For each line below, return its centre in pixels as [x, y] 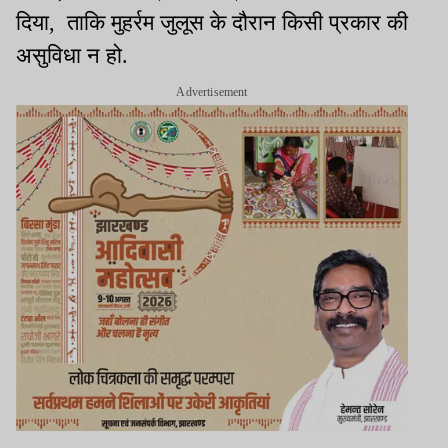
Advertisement [212, 91]
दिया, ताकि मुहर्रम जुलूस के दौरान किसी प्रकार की [212, 22]
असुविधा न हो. [72, 55]
